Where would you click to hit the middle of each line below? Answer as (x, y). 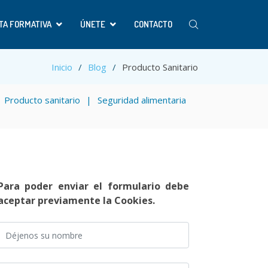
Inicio (62, 67)
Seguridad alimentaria (142, 100)
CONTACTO (153, 24)
